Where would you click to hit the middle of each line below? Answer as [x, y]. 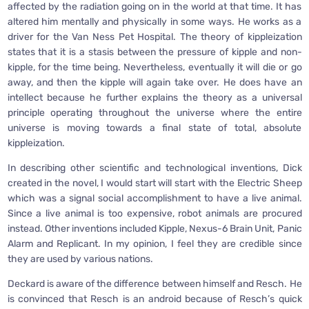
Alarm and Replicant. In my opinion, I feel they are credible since [154, 243]
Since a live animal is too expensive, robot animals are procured [154, 213]
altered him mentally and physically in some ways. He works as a [154, 21]
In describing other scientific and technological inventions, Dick [154, 168]
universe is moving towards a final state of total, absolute [154, 128]
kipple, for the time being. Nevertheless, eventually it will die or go [154, 67]
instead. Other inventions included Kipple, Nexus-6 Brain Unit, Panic [154, 228]
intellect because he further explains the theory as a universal [154, 97]
